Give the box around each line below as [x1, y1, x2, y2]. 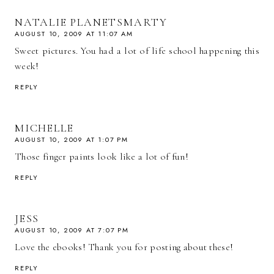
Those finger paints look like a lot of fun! [15, 150, 188, 163]
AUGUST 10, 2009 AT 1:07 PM [15, 134, 128, 144]
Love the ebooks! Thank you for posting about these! [15, 240, 234, 253]
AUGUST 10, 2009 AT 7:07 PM [15, 224, 129, 235]
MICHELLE [15, 120, 74, 135]
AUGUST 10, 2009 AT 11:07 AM [15, 28, 133, 39]
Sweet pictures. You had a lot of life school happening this [15, 44, 259, 57]
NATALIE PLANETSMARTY [15, 15, 168, 29]
